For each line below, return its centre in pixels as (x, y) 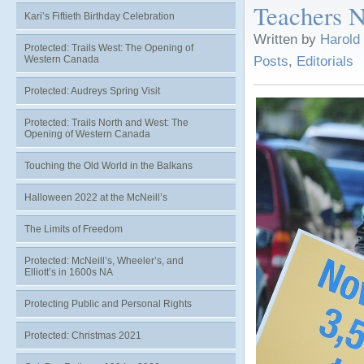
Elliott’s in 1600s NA (69, 272)
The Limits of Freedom (74, 229)
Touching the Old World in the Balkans (108, 166)
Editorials (325, 61)
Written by (287, 39)
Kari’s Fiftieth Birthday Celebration (100, 16)
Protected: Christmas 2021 (83, 336)
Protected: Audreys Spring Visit (92, 91)
